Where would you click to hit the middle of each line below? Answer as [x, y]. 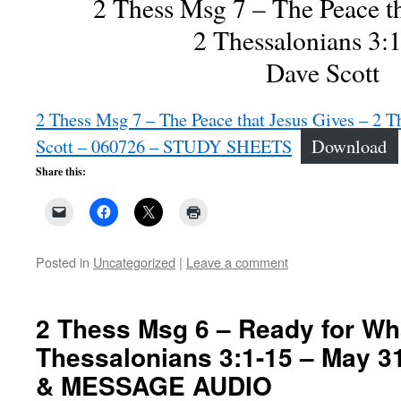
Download [350, 146]
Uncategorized [134, 262]
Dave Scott [322, 72]
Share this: [61, 171]
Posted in [63, 262]
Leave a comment [237, 262]
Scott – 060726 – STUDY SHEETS [164, 146]
